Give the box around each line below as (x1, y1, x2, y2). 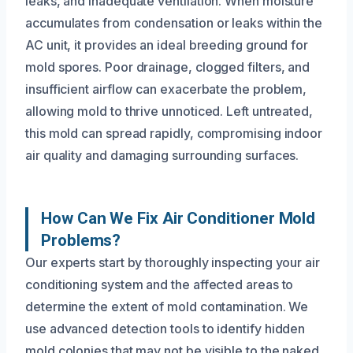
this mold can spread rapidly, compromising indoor (25, 124, 323, 141)
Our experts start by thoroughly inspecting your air (25, 254, 320, 270)
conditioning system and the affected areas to (25, 276, 294, 292)
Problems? (41, 230, 121, 250)
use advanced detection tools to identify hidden (25, 320, 306, 336)
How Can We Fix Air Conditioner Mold (41, 208, 316, 228)
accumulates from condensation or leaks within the (25, 14, 323, 31)
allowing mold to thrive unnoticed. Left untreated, (25, 102, 314, 119)
